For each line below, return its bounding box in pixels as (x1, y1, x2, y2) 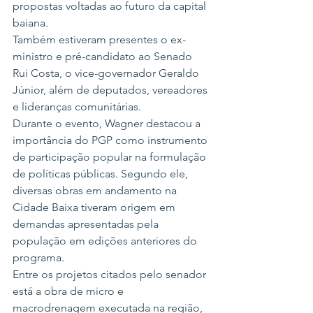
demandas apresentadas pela (13, 217, 161, 231)
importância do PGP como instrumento (13, 133, 210, 147)
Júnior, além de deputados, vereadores (13, 83, 210, 96)
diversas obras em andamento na (13, 184, 180, 197)
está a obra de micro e (13, 284, 126, 298)
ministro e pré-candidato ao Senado (13, 50, 195, 63)
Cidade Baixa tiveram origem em (13, 201, 178, 214)
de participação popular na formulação (13, 150, 209, 163)
